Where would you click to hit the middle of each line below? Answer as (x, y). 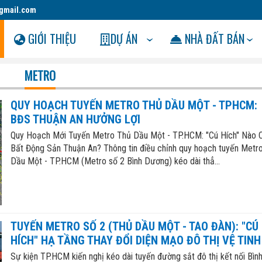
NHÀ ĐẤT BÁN (213, 39)
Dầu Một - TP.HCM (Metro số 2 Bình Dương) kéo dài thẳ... (115, 161)
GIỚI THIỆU (51, 39)
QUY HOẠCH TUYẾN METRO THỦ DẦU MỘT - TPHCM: (134, 105)
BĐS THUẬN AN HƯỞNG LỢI (75, 119)
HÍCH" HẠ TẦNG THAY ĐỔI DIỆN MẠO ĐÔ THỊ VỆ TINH (135, 241)
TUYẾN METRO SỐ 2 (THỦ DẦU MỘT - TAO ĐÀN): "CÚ (134, 227)
